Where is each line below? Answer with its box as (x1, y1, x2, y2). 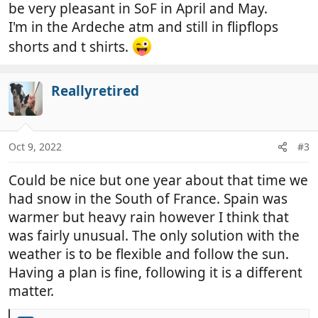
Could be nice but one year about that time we (9, 171, 308, 190)
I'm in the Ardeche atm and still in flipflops (9, 18, 278, 36)
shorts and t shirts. (9, 37, 132, 56)
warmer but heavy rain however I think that (9, 208, 289, 227)
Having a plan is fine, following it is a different (9, 263, 302, 283)
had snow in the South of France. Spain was (9, 190, 287, 209)
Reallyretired (51, 81, 139, 100)
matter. (9, 282, 54, 301)
